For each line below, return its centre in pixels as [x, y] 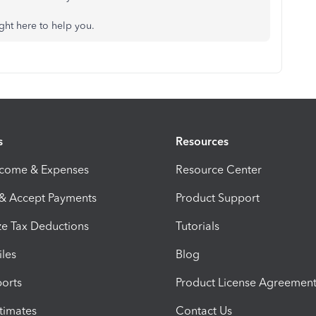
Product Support [218, 197]
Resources [202, 141]
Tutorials [197, 226]
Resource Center [219, 169]
